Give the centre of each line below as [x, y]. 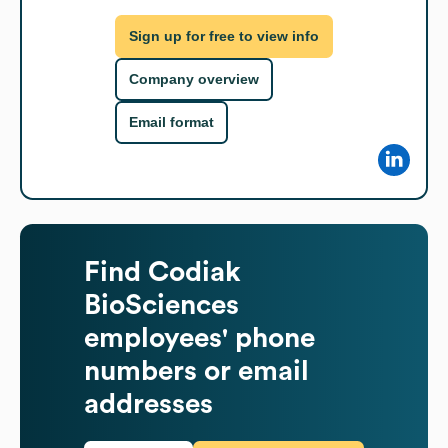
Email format [171, 122]
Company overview [194, 79]
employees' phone [199, 337]
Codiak [194, 271]
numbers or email [196, 370]
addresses [148, 403]
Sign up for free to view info [224, 36]
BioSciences [161, 304]
